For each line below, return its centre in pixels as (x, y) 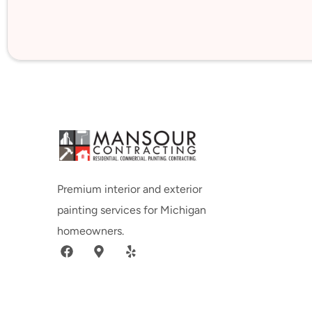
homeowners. (91, 231)
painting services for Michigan (132, 210)
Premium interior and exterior (130, 189)
